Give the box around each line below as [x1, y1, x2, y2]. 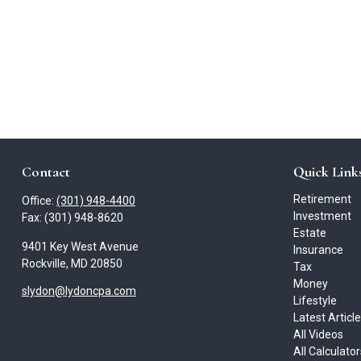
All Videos [293, 328, 344, 342]
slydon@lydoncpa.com [21, 284, 136, 298]
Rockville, [21, 257, 68, 271]
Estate [293, 226, 327, 240]
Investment [293, 210, 352, 223]
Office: [21, 194, 56, 208]
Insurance [293, 243, 344, 257]
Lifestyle [293, 294, 338, 308]
